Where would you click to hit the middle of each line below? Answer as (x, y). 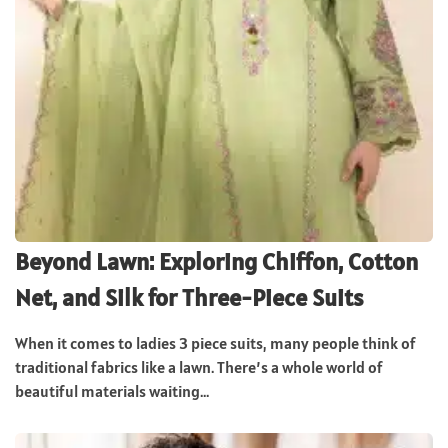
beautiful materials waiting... (112, 391)
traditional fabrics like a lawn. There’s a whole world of (199, 367)
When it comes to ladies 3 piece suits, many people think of (215, 343)
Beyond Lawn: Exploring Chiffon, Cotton (216, 261)
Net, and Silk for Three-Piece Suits (189, 297)
